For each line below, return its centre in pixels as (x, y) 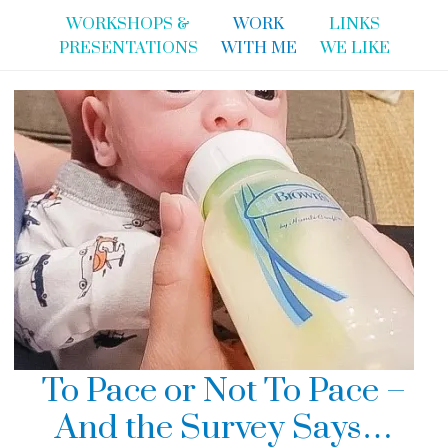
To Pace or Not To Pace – (224, 390)
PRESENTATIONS (128, 48)
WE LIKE (354, 48)
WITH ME (258, 48)
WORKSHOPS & (128, 24)
